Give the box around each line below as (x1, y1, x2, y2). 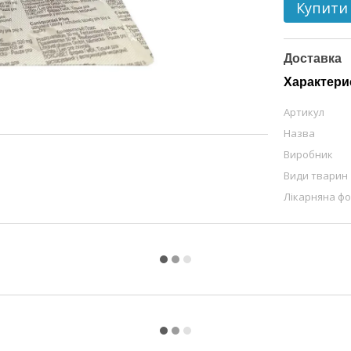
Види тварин (284, 168, 349, 183)
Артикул (284, 105, 325, 119)
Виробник (284, 147, 334, 161)
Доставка (284, 52, 342, 65)
